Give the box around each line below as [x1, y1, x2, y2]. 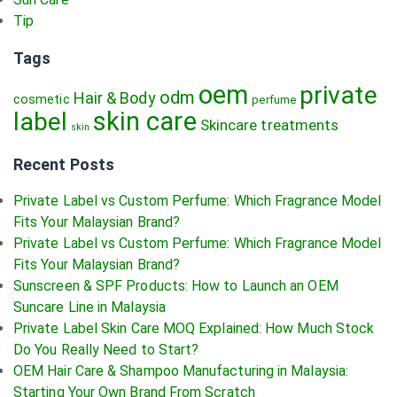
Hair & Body [73, 89, 156, 107]
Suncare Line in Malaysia [13, 299, 166, 315]
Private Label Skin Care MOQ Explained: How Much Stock [13, 320, 375, 337]
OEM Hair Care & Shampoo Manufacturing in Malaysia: [13, 362, 348, 379]
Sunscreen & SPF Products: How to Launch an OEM [13, 277, 339, 294]
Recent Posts [13, 155, 114, 174]
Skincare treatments [199, 116, 339, 134]
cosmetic [13, 91, 70, 107]
